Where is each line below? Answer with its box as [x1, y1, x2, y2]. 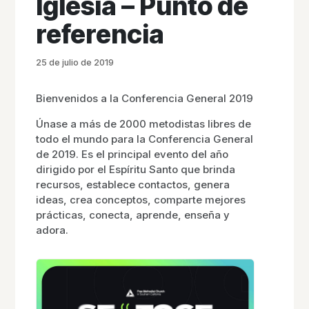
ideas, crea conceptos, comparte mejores [36, 193, 246, 206]
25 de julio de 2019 [36, 57, 114, 68]
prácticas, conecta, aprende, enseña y [36, 208, 230, 221]
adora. [36, 223, 69, 237]
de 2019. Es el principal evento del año [36, 148, 229, 161]
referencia [36, 19, 165, 50]
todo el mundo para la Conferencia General [36, 132, 254, 146]
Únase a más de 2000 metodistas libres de [36, 117, 252, 130]
